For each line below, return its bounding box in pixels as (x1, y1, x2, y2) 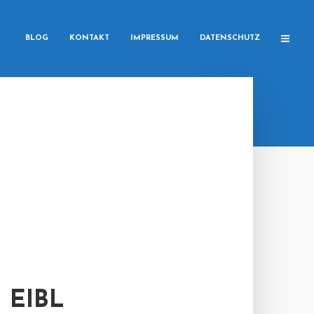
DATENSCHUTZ (200, 34, 260, 42)
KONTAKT (69, 34, 109, 42)
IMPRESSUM (130, 34, 179, 42)
